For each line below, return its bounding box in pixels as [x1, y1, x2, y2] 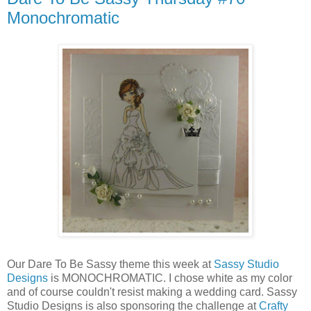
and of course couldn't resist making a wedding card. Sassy [7, 286, 297, 299]
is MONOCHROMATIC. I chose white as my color [48, 272, 292, 285]
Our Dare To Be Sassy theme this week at [7, 258, 214, 271]
